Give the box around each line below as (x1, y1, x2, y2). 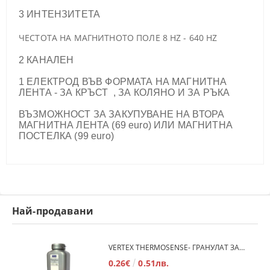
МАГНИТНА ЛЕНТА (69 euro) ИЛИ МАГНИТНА (19, 120, 233, 131)
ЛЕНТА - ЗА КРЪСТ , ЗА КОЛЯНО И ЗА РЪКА (19, 87, 230, 98)
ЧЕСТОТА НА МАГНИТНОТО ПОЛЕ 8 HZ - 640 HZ (19, 32, 218, 44)
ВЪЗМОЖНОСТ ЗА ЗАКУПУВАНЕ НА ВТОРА (19, 109, 225, 120)
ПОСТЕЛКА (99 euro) (19, 131, 114, 142)
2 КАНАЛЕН (19, 55, 74, 66)
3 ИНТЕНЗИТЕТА (19, 9, 101, 20)
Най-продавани (12, 204, 94, 218)
